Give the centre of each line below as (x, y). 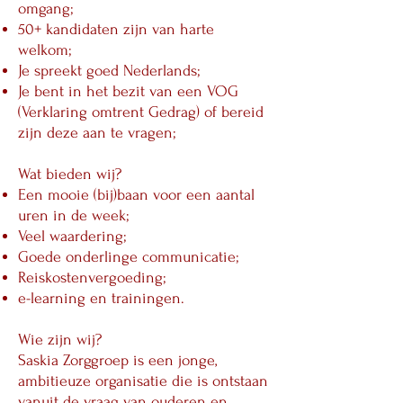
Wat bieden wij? (70, 174)
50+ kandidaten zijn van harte (116, 29)
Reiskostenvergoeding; (92, 278)
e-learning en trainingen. (101, 298)
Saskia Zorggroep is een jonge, (117, 360)
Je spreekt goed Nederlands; (109, 71)
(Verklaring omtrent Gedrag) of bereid (141, 112)
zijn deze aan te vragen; (97, 133)
